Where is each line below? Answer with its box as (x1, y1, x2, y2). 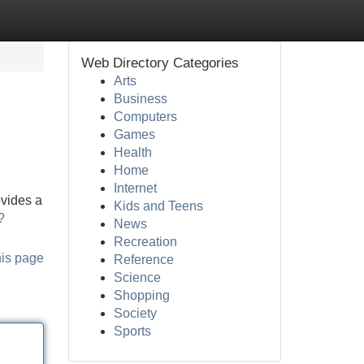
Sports (113, 324, 151, 338)
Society (113, 306, 157, 320)
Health (113, 145, 152, 159)
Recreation (113, 235, 177, 249)
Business (113, 92, 167, 106)
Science (113, 271, 161, 284)
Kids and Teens (113, 199, 203, 213)
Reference (113, 253, 174, 266)
